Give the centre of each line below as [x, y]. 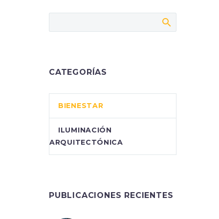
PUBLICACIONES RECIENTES [111, 195]
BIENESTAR [81, 106]
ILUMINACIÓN [85, 130]
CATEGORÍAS [78, 72]
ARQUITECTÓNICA [86, 142]
